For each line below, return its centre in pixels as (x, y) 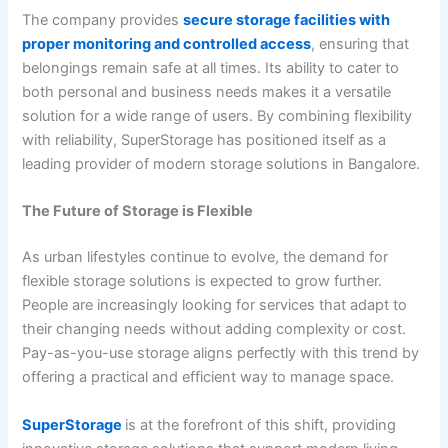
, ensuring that (360, 44)
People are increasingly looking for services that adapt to (215, 305)
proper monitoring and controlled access (167, 44)
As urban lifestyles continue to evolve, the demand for (205, 257)
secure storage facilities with (287, 20)
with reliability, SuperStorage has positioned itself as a (204, 140)
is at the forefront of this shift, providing (261, 424)
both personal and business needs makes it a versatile (207, 92)
